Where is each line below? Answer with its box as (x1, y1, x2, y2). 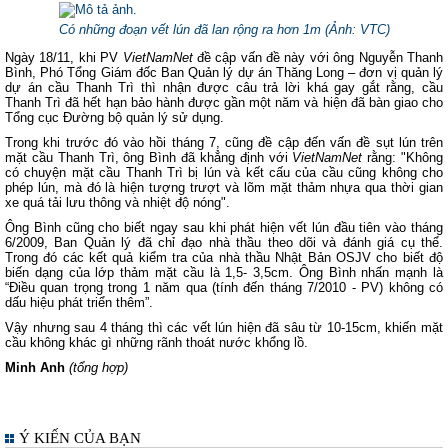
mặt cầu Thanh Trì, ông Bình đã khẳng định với (5, 150, 293, 165)
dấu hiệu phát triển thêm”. (5, 295, 153, 310)
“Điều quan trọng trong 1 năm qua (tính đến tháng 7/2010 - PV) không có (5, 280, 443, 295)
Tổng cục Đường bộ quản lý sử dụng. (5, 110, 224, 125)
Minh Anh (5, 360, 69, 375)
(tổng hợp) (69, 360, 128, 375)
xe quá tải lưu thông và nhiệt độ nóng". (5, 195, 230, 210)
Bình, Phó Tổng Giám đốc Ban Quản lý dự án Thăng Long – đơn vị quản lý (5, 65, 443, 80)
